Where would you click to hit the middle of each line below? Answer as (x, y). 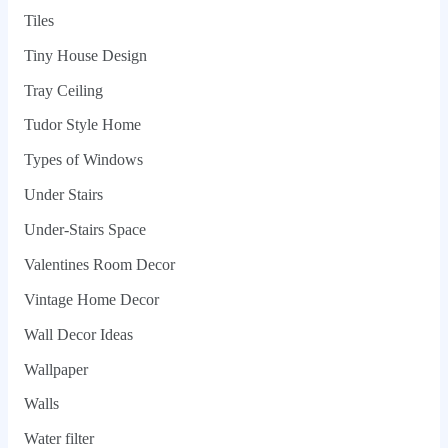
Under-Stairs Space (84, 230)
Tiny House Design (85, 55)
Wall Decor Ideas (78, 334)
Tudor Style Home (82, 125)
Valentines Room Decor (99, 264)
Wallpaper (55, 369)
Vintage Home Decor (91, 299)
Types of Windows (83, 160)
